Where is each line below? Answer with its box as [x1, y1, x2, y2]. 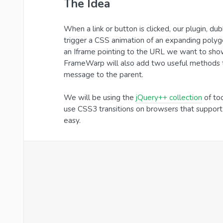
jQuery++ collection [136, 92, 202, 103]
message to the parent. [64, 69, 143, 80]
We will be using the [64, 92, 136, 103]
